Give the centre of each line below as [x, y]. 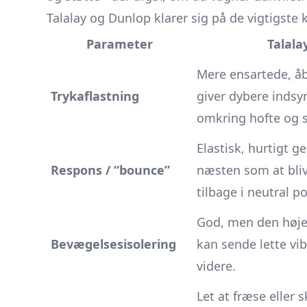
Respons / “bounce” [110, 170]
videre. [216, 266]
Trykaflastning [95, 96]
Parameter [120, 44]
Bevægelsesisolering [113, 244]
